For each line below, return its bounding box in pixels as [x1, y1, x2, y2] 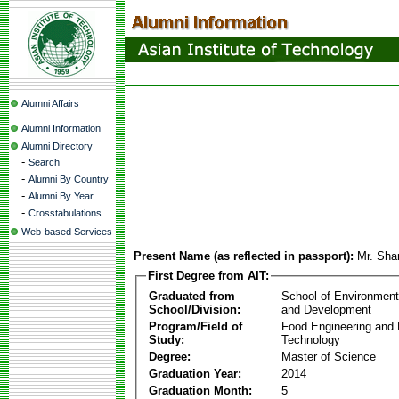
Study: [149, 332, 184, 346]
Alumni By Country [28, 174, 109, 184]
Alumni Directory [21, 141, 93, 151]
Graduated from [149, 289, 235, 303]
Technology [281, 332, 340, 346]
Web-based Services [21, 226, 112, 237]
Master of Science [281, 349, 376, 363]
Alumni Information [21, 123, 101, 134]
